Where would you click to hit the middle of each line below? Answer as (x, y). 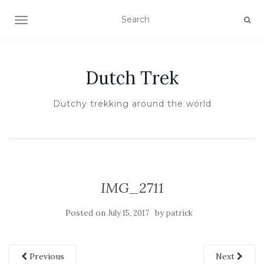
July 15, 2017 (128, 213)
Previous (46, 256)
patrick (179, 213)
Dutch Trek (132, 78)
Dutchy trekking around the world (132, 104)
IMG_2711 (132, 188)
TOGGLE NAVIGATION (67, 21)
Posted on (87, 213)
